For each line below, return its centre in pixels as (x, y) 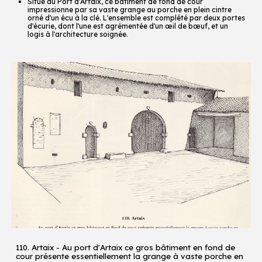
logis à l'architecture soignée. (78, 34)
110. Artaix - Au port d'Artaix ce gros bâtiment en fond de (126, 248)
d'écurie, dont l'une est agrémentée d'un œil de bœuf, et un (128, 26)
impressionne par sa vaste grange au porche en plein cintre (130, 10)
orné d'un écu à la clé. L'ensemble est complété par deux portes (137, 18)
